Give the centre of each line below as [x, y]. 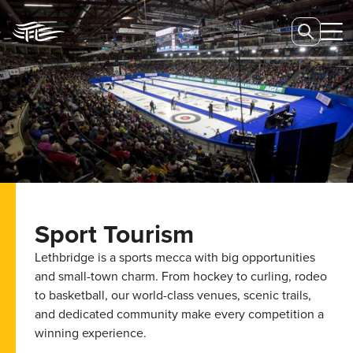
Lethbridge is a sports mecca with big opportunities [175, 258]
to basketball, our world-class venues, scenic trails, [173, 295]
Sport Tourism [114, 234]
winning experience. [91, 333]
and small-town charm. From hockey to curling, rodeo [181, 277]
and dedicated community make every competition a [179, 314]
